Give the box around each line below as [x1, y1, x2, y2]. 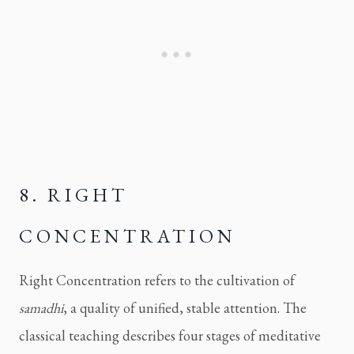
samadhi [19, 299, 63, 318]
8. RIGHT [19, 183, 128, 208]
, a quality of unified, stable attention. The [63, 299, 307, 318]
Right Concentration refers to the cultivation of [19, 271, 295, 290]
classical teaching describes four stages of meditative [19, 326, 321, 345]
